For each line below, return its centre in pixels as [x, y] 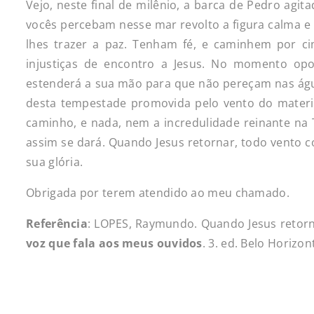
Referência [57, 224]
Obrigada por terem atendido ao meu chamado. [158, 193]
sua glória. [55, 162]
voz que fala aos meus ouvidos [114, 243]
